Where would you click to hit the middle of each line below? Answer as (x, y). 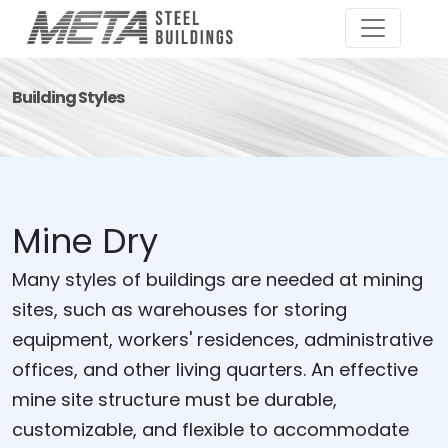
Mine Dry (85, 241)
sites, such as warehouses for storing (179, 309)
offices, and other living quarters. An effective (215, 369)
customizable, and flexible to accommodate (210, 429)
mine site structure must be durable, (174, 399)
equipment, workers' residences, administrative (222, 339)
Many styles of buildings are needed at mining (217, 279)
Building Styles (68, 97)
